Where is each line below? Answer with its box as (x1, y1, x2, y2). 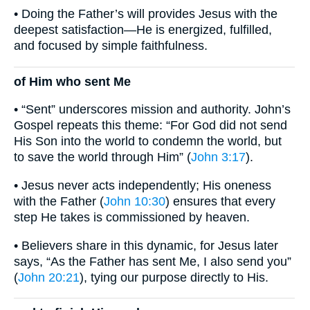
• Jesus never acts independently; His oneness (14, 179, 271, 193)
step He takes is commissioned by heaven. (14, 210, 250, 225)
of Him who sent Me (14, 74, 131, 89)
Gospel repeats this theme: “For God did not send (14, 118, 287, 133)
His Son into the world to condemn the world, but (14, 134, 282, 149)
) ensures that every (165, 194, 275, 209)
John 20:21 (18, 270, 80, 284)
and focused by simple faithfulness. (14, 39, 208, 53)
